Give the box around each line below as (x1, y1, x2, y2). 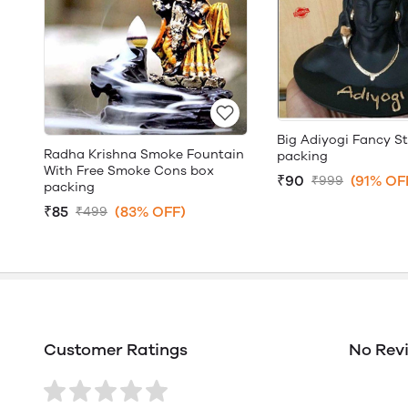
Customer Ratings (44, 340, 188, 361)
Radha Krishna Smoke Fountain (44, 147, 244, 163)
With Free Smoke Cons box (44, 163, 214, 179)
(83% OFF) (115, 203, 186, 221)
